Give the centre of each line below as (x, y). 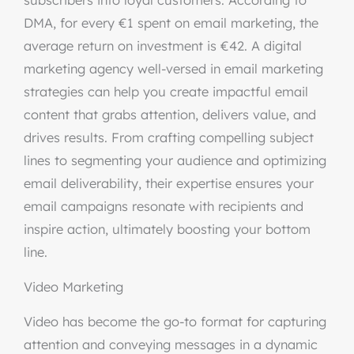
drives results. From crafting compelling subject (169, 137)
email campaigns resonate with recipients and (164, 206)
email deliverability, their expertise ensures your (169, 183)
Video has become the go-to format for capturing (175, 322)
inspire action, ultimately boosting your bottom (167, 229)
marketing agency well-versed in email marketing (173, 69)
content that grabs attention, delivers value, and (170, 115)
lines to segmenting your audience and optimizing (175, 160)
